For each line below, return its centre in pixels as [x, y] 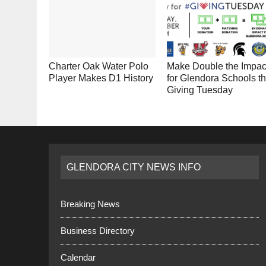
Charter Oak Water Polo [99, 66]
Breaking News [90, 204]
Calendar [78, 258]
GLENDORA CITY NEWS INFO [134, 167]
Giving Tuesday [200, 90]
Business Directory [98, 231]
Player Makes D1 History [101, 78]
